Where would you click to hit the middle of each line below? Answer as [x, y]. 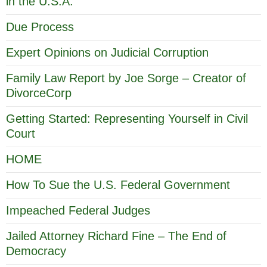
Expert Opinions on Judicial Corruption [107, 52]
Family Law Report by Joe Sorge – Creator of [126, 78]
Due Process [40, 27]
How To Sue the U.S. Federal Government [118, 184]
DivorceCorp [39, 93]
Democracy [36, 251]
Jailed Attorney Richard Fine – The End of [116, 236]
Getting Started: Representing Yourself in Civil [127, 118]
